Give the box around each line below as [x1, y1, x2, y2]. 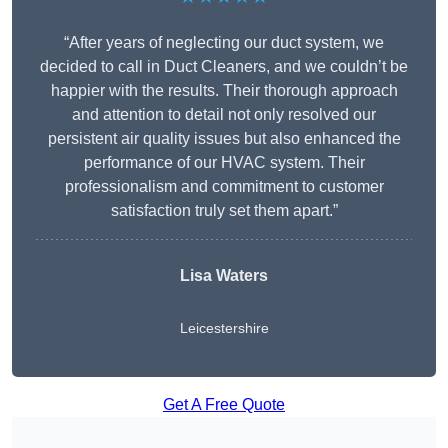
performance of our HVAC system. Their [83, 154, 365, 172]
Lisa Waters [179, 267, 268, 285]
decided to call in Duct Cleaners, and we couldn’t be [40, 58, 408, 76]
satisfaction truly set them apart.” [110, 202, 338, 220]
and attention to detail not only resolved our [72, 106, 376, 124]
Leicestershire [179, 320, 269, 337]
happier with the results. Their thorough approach [50, 82, 398, 100]
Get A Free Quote [163, 396, 285, 414]
